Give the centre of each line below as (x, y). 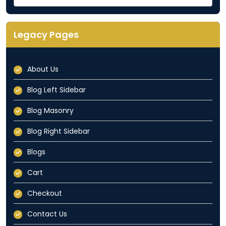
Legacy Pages (46, 35)
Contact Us (47, 214)
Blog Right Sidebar (59, 131)
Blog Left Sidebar (56, 90)
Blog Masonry (50, 111)
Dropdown (31, 12)
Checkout (45, 193)
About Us (43, 69)
